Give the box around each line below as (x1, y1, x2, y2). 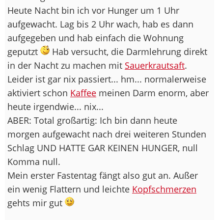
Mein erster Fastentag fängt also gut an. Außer (7, 169, 198, 181)
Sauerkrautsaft (125, 59, 185, 71)
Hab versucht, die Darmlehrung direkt (50, 45, 207, 57)
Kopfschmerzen (132, 183, 196, 195)
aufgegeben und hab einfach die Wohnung (7, 31, 184, 44)
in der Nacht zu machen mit (7, 59, 125, 71)
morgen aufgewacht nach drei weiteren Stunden (7, 128, 206, 140)
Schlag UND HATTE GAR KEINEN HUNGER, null (7, 141, 198, 154)
